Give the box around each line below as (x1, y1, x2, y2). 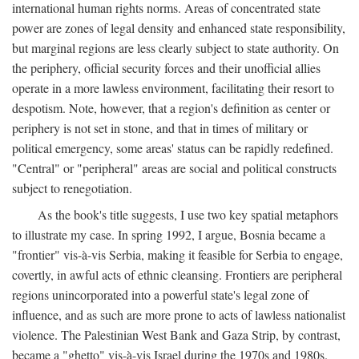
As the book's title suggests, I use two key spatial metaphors (38, 206, 338, 223)
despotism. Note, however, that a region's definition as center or (12, 99, 330, 116)
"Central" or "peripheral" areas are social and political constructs (12, 159, 337, 176)
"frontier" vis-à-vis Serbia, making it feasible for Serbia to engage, (12, 246, 343, 263)
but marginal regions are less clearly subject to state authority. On (12, 39, 339, 56)
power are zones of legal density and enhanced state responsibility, (12, 19, 345, 36)
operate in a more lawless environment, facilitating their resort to (12, 79, 334, 96)
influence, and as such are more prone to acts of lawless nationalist (12, 306, 345, 323)
